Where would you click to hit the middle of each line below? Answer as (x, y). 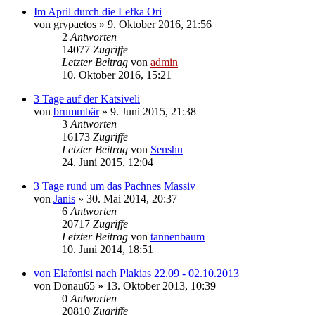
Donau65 (74, 285)
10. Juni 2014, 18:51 (108, 249)
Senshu (167, 149)
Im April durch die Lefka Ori (98, 11)
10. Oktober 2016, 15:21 (117, 75)
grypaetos (75, 24)
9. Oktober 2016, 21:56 (160, 24)
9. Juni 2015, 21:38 (153, 111)
